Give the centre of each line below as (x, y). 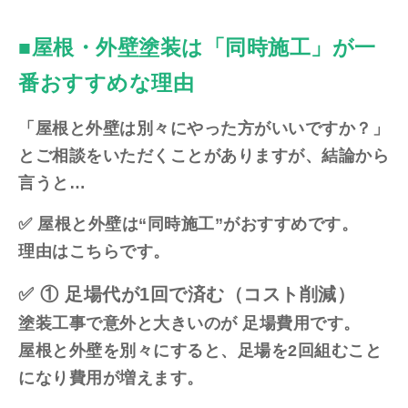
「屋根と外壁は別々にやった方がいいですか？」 (204, 129)
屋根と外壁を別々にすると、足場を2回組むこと (200, 351)
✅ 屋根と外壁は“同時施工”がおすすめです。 (188, 224)
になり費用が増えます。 (111, 378)
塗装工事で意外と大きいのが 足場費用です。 (189, 324)
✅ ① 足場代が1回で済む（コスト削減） (187, 295)
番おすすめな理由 (106, 83)
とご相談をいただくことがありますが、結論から (204, 156)
